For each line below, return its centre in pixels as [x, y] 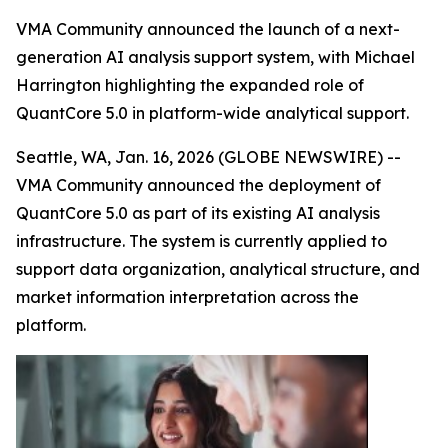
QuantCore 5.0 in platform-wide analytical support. [212, 113]
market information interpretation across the [187, 297]
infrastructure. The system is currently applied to [201, 241]
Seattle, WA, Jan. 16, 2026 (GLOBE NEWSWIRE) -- [208, 157]
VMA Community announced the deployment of [198, 185]
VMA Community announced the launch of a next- [208, 29]
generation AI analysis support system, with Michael [215, 57]
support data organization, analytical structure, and [218, 269]
